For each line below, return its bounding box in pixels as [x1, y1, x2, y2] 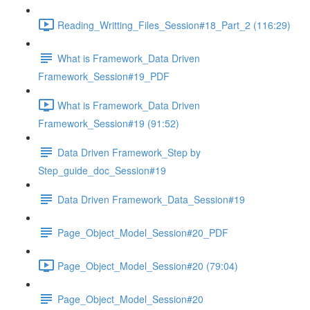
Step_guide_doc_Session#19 [38, 163, 166, 177]
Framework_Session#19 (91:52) [38, 116, 179, 130]
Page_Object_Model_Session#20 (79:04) [57, 258, 238, 273]
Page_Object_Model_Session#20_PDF [57, 225, 228, 239]
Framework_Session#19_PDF [38, 69, 170, 83]
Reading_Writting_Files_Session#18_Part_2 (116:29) [57, 17, 291, 32]
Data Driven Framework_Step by [57, 145, 201, 159]
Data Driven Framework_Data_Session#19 [57, 192, 245, 206]
